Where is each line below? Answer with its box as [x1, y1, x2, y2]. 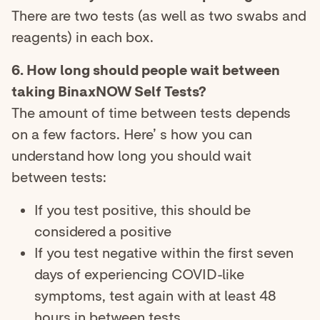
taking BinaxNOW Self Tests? [11, 83, 206, 101]
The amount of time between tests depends [11, 104, 291, 122]
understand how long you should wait [11, 147, 251, 165]
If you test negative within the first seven [34, 244, 294, 262]
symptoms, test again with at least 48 [34, 287, 276, 305]
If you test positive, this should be [34, 201, 251, 219]
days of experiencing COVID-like [34, 266, 244, 284]
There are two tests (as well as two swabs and [11, 7, 306, 25]
